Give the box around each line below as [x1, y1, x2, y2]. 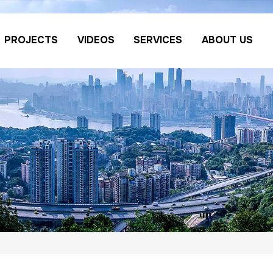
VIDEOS [77, 34, 115, 46]
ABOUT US [201, 34, 253, 46]
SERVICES [133, 34, 183, 46]
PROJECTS [4, 34, 58, 46]
